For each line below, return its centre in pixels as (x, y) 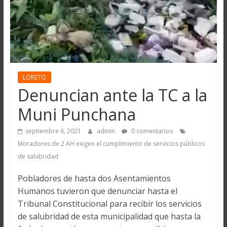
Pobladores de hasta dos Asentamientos (94, 179)
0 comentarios (151, 131)
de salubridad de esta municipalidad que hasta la (109, 217)
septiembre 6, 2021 (53, 131)
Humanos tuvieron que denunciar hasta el (97, 191)
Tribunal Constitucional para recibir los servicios (109, 204)
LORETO (34, 78)
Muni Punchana (77, 115)
